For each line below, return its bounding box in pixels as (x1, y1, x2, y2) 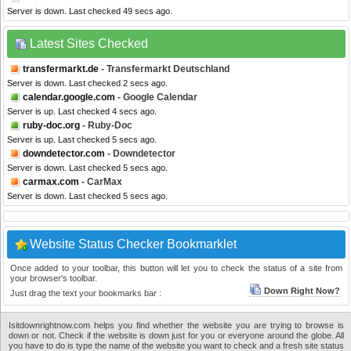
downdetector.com (23, 148, 105, 160)
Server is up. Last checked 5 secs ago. (7, 135, 157, 145)
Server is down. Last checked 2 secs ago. (7, 78, 168, 89)
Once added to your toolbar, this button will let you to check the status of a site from (10, 263, 342, 273)
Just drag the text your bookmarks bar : (10, 288, 161, 299)
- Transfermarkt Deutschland (99, 63, 230, 75)
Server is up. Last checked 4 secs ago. (7, 107, 157, 117)
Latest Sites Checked (30, 37, 148, 51)
